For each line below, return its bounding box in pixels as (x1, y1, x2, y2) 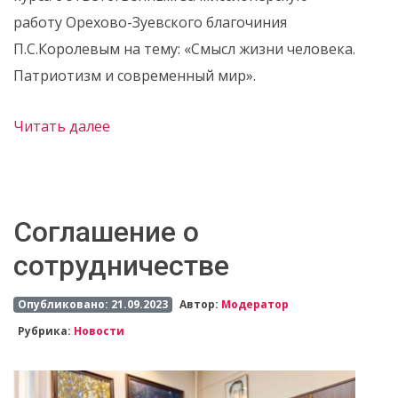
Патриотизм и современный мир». (13, 66, 256, 86)
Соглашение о (13, 215, 199, 250)
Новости (73, 323, 124, 339)
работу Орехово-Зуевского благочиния (13, 12, 287, 33)
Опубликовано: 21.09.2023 (17, 297, 168, 313)
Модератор (221, 297, 290, 313)
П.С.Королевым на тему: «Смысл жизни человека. (13, 39, 355, 60)
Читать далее (13, 116, 110, 137)
